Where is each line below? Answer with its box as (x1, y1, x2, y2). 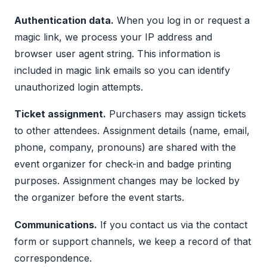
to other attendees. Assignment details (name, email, (14, 125, 250, 137)
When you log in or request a (114, 14, 250, 26)
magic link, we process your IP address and (14, 30, 212, 43)
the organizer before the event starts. (14, 191, 184, 204)
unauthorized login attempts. (14, 80, 143, 93)
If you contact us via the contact (97, 218, 247, 231)
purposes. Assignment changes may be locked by (14, 175, 240, 187)
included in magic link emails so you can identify (14, 64, 230, 76)
